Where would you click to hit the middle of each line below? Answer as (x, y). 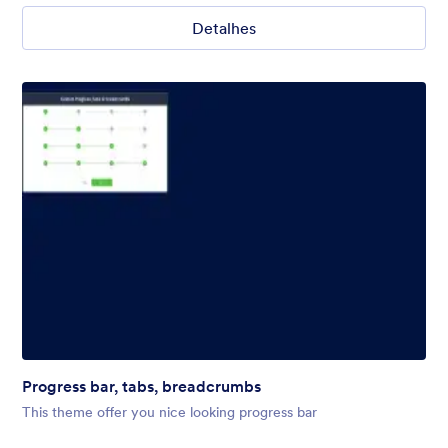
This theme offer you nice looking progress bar (169, 411)
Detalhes (224, 28)
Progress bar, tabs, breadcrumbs (141, 385)
